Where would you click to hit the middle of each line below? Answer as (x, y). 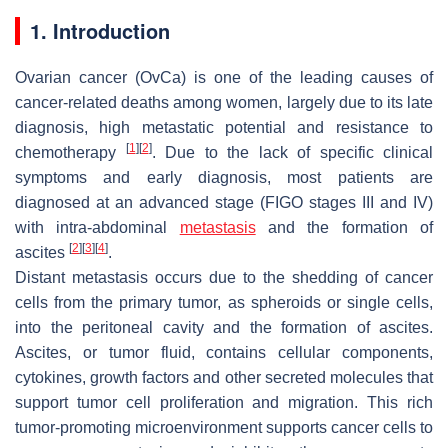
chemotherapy (70, 152)
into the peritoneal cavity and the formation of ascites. (224, 327)
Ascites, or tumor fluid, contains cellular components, (224, 352)
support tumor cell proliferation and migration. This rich (224, 402)
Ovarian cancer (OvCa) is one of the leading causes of (224, 77)
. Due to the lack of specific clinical (292, 152)
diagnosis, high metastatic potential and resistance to (224, 127)
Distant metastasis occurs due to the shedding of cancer (224, 277)
